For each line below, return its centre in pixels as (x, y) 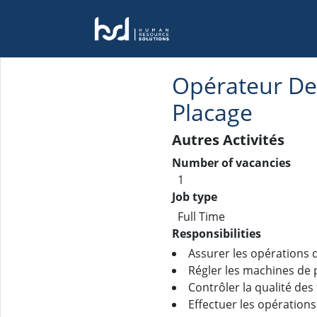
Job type (195, 197)
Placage (212, 112)
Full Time (201, 217)
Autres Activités (228, 140)
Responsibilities (217, 234)
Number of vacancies (231, 163)
